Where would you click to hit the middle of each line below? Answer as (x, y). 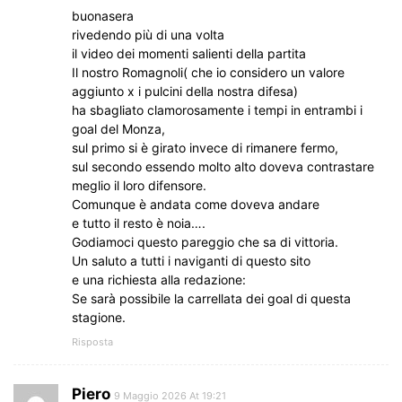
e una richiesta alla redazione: (159, 280)
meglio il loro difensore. (139, 186)
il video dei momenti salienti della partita (189, 54)
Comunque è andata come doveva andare (196, 205)
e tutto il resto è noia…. (139, 223)
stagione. (99, 318)
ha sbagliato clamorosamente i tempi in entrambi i (217, 110)
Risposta (92, 342)
